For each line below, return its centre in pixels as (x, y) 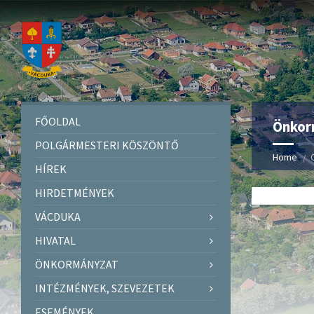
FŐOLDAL (58, 121)
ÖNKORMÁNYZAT (77, 264)
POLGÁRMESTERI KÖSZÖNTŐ (107, 145)
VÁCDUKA (58, 216)
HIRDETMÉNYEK (75, 192)
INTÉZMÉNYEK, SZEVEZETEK (105, 288)
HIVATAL (55, 240)
